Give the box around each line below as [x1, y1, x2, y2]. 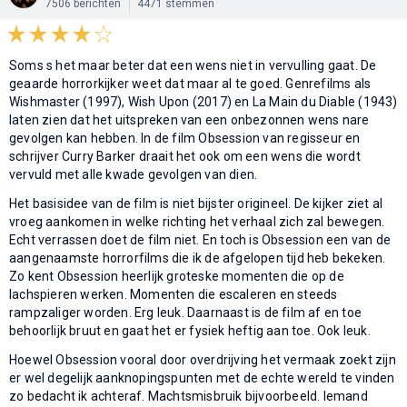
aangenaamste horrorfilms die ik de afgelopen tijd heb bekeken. [9, 250, 386, 265]
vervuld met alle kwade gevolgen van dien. [9, 166, 258, 182]
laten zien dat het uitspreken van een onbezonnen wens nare [9, 112, 370, 127]
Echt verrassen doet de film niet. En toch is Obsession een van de [9, 232, 392, 247]
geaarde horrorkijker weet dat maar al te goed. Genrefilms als [9, 75, 372, 91]
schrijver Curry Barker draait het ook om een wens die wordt [9, 148, 361, 164]
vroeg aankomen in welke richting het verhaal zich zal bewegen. [9, 213, 385, 229]
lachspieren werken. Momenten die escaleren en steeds [9, 286, 338, 302]
